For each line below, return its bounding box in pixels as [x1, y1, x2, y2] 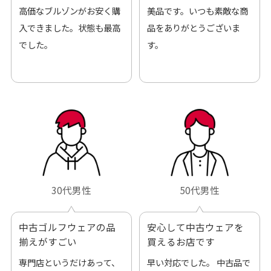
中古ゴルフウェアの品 [18, 220, 116, 233]
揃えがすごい [18, 234, 77, 248]
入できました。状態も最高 [18, 21, 120, 34]
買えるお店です [146, 234, 215, 248]
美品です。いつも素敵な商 [146, 4, 248, 18]
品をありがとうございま [146, 21, 240, 34]
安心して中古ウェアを [146, 220, 244, 233]
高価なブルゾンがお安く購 [18, 4, 120, 18]
